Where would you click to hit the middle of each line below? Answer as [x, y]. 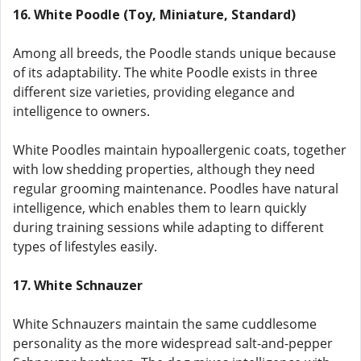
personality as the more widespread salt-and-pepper [173, 343]
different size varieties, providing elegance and [154, 92]
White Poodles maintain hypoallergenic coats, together [180, 150]
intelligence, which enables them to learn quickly [160, 208]
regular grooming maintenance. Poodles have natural [176, 189]
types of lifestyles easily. [85, 247]
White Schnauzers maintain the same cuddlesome [165, 324]
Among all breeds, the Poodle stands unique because [174, 53]
